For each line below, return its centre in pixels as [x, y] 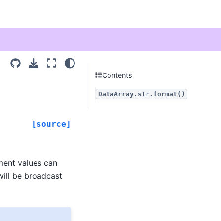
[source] [51, 124]
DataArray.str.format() [142, 94]
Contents [117, 75]
